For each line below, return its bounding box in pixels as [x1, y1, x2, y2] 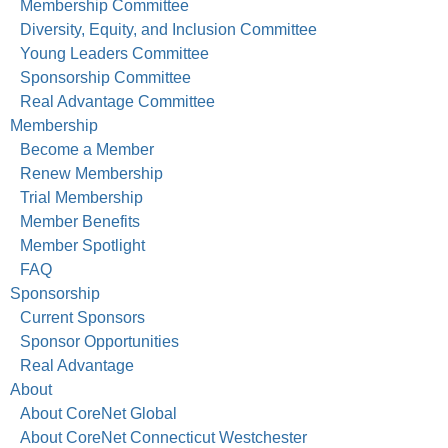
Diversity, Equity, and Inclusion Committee [20, 21, 317, 39]
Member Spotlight [20, 237, 145, 255]
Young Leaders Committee [20, 45, 209, 63]
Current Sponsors [20, 309, 145, 327]
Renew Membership [20, 165, 163, 183]
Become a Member [20, 141, 154, 159]
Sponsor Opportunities [20, 333, 179, 351]
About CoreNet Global [20, 405, 177, 423]
